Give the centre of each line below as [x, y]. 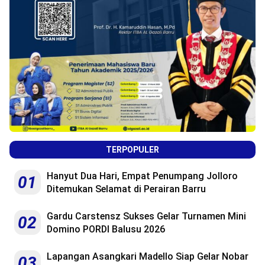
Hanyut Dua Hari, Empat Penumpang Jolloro [142, 176]
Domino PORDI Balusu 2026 [106, 229]
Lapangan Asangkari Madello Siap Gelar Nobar [148, 256]
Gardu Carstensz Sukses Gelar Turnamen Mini [146, 216]
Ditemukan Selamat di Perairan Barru [126, 189]
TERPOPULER [132, 149]
